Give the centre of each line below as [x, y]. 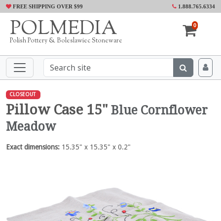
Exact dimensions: [33, 147]
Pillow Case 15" [58, 110]
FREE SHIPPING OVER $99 [47, 6]
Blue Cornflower [159, 110]
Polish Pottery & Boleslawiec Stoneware [66, 41]
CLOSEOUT [22, 94]
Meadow [31, 126]
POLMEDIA [64, 29]
